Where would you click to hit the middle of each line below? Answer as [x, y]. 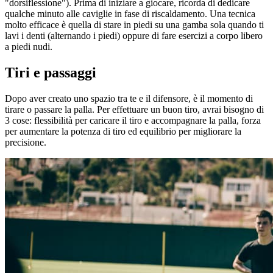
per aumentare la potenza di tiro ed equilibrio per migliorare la [123, 131]
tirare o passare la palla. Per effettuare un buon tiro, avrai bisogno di [134, 109]
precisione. [26, 142]
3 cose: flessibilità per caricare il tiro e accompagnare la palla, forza [133, 120]
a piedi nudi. [29, 46]
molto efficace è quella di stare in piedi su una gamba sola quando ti [134, 24]
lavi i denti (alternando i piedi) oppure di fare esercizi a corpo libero [134, 35]
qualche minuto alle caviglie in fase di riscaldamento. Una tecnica [130, 13]
